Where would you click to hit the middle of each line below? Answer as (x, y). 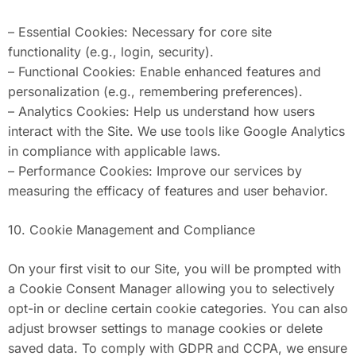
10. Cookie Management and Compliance (132, 230)
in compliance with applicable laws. (114, 151)
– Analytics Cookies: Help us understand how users (161, 111)
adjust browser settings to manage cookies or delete (165, 328)
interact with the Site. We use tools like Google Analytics (176, 131)
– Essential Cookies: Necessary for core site (140, 32)
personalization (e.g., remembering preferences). (155, 91)
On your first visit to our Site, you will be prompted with (174, 269)
